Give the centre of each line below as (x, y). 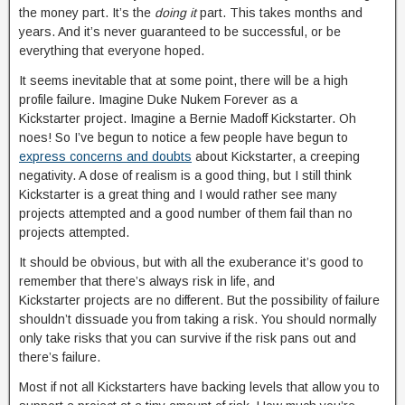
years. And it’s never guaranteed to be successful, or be (180, 32)
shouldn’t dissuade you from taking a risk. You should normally (198, 319)
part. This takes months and (279, 13)
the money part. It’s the (87, 13)
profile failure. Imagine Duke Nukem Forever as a (158, 99)
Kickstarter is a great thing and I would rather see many (178, 194)
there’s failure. (60, 357)
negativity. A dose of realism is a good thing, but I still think (185, 175)
